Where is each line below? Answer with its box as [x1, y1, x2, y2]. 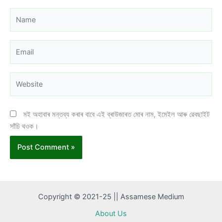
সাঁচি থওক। [10, 121, 39, 131]
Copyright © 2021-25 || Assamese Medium [38, 192, 184, 201]
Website [9, 73, 36, 83]
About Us [95, 209, 127, 218]
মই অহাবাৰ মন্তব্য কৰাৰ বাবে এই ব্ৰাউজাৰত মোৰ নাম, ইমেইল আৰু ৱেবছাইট [23, 110, 210, 119]
